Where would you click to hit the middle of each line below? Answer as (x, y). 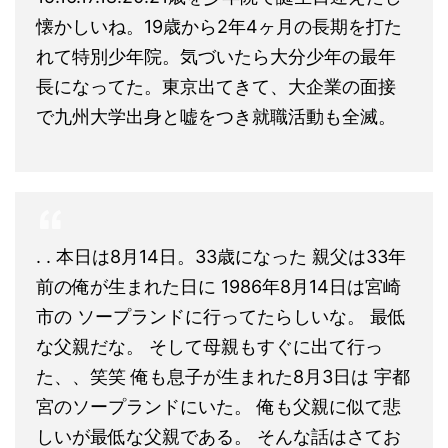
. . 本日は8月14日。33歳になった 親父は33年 (221, 256)
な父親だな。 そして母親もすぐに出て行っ (209, 346)
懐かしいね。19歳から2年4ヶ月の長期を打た (219, 26)
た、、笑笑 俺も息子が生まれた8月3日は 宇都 (223, 376)
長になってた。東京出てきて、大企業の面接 (216, 86)
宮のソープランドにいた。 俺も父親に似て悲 (218, 406)
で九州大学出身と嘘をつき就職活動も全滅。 (216, 116)
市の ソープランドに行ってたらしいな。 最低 (221, 316)
